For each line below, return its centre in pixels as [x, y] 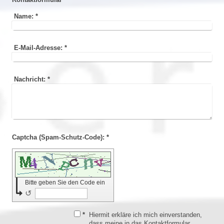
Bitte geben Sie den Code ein [66, 183]
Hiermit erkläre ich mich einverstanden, [145, 215]
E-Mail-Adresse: [38, 48]
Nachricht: [30, 79]
